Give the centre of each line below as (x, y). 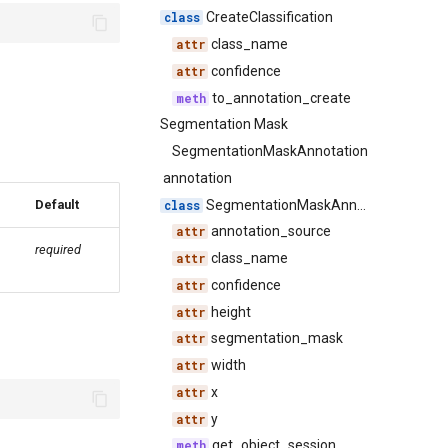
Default (57, 204)
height (230, 311)
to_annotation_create (280, 97)
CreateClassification (268, 17)
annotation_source (270, 231)
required (58, 249)
